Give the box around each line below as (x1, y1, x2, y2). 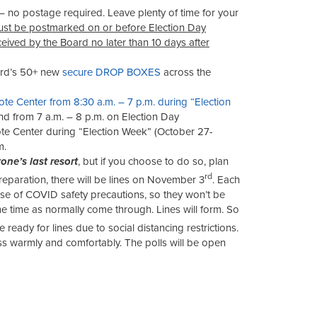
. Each (212, 173, 240, 186)
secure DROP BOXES (62, 65, 161, 79)
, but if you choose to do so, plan (78, 154, 229, 168)
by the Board (29, 35, 91, 49)
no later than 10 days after (91, 35, 209, 49)
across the (163, 65, 211, 79)
